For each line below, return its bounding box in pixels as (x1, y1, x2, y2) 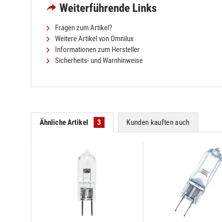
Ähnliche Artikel (39, 117, 90, 127)
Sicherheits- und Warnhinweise (54, 55, 143, 65)
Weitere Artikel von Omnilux (54, 34, 134, 43)
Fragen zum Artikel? (54, 23, 112, 32)
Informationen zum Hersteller (54, 45, 140, 54)
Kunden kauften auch (126, 117, 190, 127)
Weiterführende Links (59, 1, 157, 15)
